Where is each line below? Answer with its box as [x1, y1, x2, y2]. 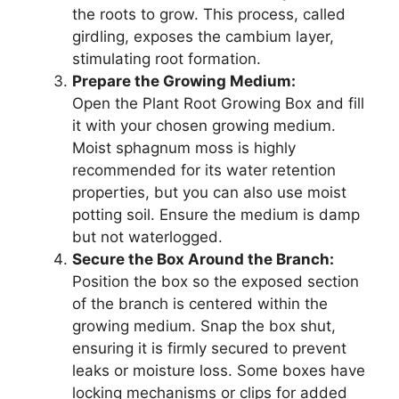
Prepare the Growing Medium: [72, 71, 296, 90]
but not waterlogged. [72, 227, 223, 246]
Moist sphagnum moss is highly [72, 138, 296, 157]
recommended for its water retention [72, 160, 336, 179]
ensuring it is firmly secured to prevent [72, 338, 346, 357]
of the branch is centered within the [72, 294, 328, 313]
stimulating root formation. [72, 49, 261, 68]
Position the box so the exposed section [72, 272, 359, 290]
